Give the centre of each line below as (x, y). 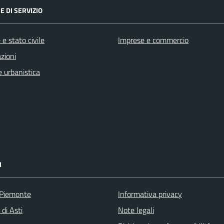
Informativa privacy (150, 194)
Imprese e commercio (153, 40)
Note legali (136, 210)
